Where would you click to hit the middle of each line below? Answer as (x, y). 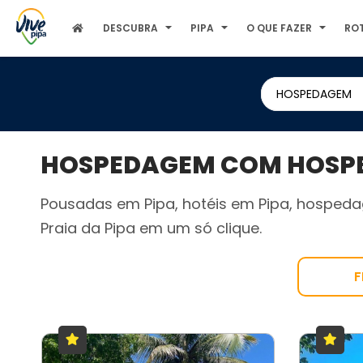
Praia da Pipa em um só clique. (151, 228)
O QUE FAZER (280, 28)
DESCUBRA (131, 28)
